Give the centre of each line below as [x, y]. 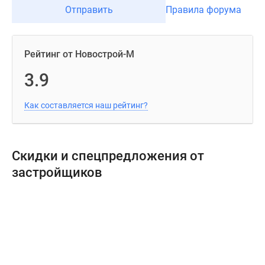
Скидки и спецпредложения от [108, 156]
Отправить [89, 10]
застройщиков [57, 172]
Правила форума [203, 10]
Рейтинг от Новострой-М [79, 54]
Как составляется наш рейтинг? [86, 105]
